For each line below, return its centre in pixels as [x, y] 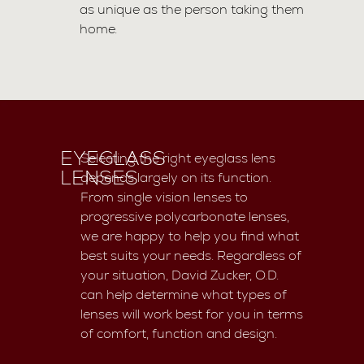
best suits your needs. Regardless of [191, 255]
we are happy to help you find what [190, 236]
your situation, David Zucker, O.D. [180, 275]
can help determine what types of [184, 294]
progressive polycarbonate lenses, [185, 216]
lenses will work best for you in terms [192, 314]
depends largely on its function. [176, 177]
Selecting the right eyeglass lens [178, 158]
